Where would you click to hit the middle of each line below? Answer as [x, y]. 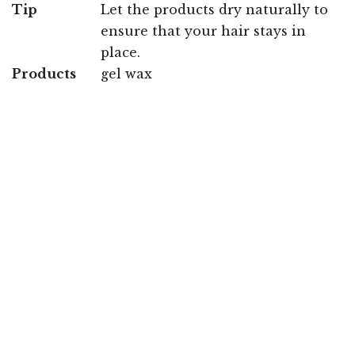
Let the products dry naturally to [214, 10]
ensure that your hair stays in [203, 31]
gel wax [126, 74]
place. [120, 53]
